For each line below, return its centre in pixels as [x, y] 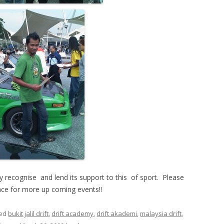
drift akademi [117, 213]
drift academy [73, 213]
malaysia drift [161, 213]
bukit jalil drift [28, 213]
